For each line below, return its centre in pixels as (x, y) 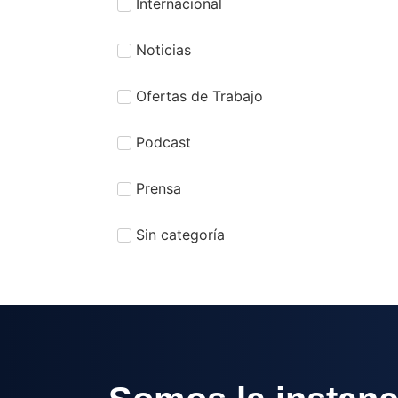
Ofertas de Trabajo (199, 96)
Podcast (163, 142)
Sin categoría (180, 234)
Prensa (159, 188)
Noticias (163, 49)
